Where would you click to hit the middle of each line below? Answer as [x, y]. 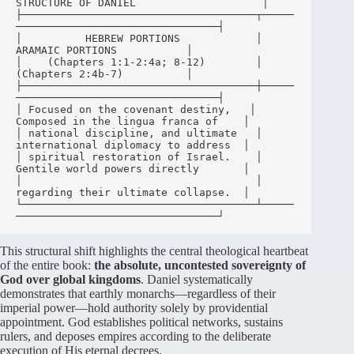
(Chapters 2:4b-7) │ [104, 73]
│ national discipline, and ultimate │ [139, 133]
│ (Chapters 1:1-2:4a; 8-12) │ [139, 62]
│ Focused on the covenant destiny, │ [136, 109]
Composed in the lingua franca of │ [133, 121]
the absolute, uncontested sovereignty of [200, 265]
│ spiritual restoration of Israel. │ [139, 156]
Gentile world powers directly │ [133, 168]
